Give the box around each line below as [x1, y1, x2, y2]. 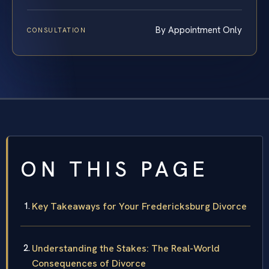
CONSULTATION [27, 26, 86, 35]
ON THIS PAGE [20, 156, 209, 184]
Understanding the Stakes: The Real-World [32, 242, 220, 255]
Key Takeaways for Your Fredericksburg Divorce [32, 200, 247, 213]
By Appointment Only [156, 24, 242, 37]
